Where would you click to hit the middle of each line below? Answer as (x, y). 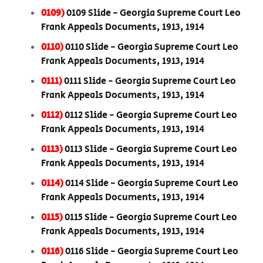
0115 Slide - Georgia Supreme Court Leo (151, 218)
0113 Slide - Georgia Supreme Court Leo (151, 150)
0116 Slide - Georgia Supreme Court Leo (152, 252)
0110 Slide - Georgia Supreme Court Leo (152, 48)
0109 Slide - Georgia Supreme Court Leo (154, 14)
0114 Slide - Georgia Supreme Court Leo (152, 184)
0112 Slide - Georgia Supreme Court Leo (151, 116)
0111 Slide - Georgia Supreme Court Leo (150, 82)
